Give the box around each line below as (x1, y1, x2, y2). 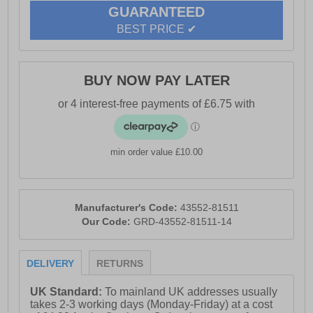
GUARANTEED (108, 4, 205, 20)
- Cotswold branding (19, 17, 119, 30)
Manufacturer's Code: (74, 202, 180, 214)
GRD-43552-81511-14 (133, 216, 232, 228)
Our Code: (81, 216, 133, 228)
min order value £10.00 (110, 147, 203, 158)
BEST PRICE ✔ (117, 23, 196, 36)
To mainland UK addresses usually (105, 286, 278, 298)
